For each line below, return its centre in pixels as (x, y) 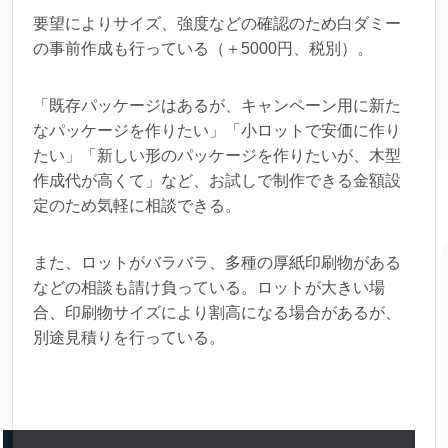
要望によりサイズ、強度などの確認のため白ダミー (217, 24)
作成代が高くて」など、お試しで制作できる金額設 (217, 181)
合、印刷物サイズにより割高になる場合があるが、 (217, 313)
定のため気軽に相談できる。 (137, 206)
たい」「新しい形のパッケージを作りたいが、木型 (217, 156)
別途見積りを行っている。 (129, 338)
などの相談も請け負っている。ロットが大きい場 (209, 288)
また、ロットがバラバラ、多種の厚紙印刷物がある (217, 263)
